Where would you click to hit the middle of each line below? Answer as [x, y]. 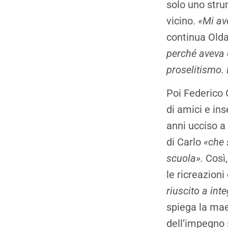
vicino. [182, 21]
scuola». [185, 159]
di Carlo [185, 142]
